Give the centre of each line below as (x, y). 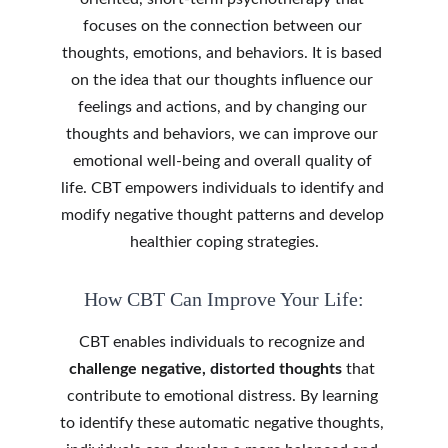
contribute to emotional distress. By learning (224, 396)
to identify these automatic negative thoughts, (224, 423)
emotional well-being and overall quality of (224, 161)
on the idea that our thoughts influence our (224, 80)
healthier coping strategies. (224, 242)
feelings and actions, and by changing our (224, 107)
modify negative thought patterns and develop (224, 215)
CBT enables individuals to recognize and (224, 342)
